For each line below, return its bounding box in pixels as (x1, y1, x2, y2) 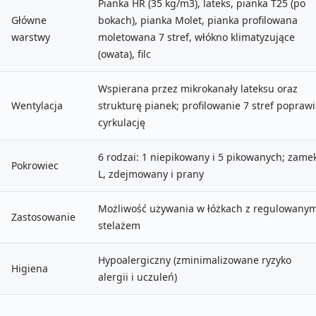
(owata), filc (98, 47, 151, 61)
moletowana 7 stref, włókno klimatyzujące (98, 30, 295, 44)
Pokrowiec (11, 159, 59, 172)
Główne (11, 13, 47, 27)
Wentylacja (11, 99, 63, 112)
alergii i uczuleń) (98, 270, 177, 284)
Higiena (11, 262, 48, 275)
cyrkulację (98, 116, 145, 129)
